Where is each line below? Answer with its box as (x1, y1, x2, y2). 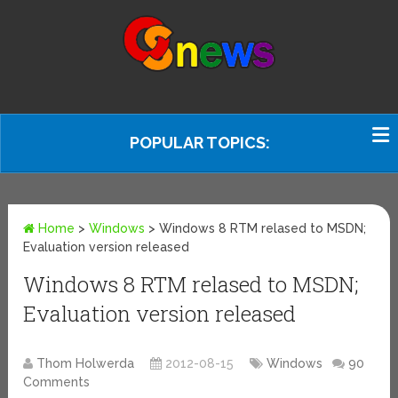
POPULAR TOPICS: (130, 133, 270, 152)
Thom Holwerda (36, 356, 135, 371)
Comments (23, 375, 91, 390)
